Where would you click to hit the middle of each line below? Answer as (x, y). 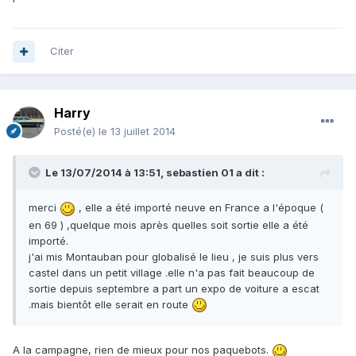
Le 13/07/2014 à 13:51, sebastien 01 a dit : (155, 173)
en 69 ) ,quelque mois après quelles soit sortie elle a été (168, 224)
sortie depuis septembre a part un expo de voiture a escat (174, 288)
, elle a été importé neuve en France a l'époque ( (199, 208)
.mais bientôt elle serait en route (110, 304)
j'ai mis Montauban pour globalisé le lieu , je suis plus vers (174, 256)
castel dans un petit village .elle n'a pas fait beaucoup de (172, 272)
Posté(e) (76, 132)
